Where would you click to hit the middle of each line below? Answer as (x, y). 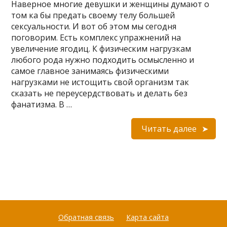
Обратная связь (86, 217)
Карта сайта (147, 217)
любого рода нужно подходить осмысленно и (103, 60)
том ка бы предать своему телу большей (93, 15)
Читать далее (169, 129)
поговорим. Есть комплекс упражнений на (96, 37)
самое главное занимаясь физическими (90, 71)
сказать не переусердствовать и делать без (100, 93)
